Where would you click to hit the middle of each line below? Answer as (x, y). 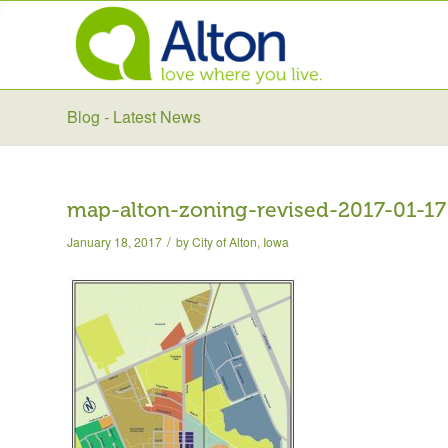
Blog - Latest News (134, 116)
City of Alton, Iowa (240, 241)
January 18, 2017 (114, 241)
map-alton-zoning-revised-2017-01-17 (256, 209)
